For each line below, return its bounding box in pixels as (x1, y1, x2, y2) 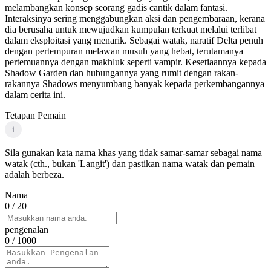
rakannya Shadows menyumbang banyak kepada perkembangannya (5, 79, 264, 90)
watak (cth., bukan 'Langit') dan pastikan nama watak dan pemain (5, 158, 255, 169)
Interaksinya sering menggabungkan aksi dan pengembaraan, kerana (5, 13, 265, 24)
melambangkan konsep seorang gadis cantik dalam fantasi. (5, 2, 227, 13)
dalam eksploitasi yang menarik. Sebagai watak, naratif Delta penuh (5, 35, 263, 46)
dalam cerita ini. (5, 90, 65, 100)
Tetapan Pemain (5, 110, 66, 121)
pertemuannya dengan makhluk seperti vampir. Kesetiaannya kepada (5, 57, 266, 68)
